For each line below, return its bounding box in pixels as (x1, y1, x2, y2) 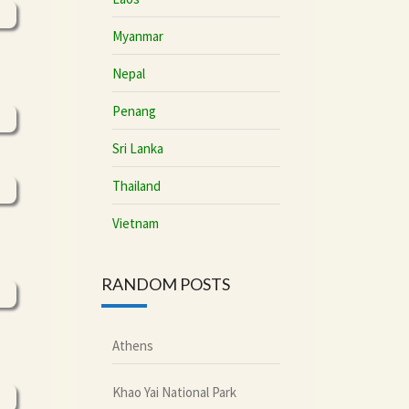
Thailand (111, 176, 161, 194)
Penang (111, 101, 156, 120)
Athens (111, 336, 153, 354)
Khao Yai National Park (111, 383, 236, 401)
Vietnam (111, 214, 159, 232)
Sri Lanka (111, 139, 163, 157)
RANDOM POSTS (100, 274, 230, 294)
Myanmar (111, 26, 163, 45)
